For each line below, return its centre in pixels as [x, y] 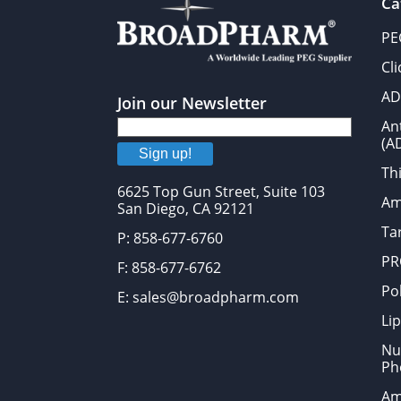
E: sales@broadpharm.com [209, 298]
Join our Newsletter [192, 103]
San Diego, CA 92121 [186, 209]
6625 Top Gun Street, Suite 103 [222, 192]
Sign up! [166, 154]
